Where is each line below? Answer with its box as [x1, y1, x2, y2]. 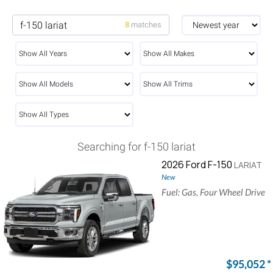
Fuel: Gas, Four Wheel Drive [161, 186, 265, 197]
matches [131, 20, 161, 29]
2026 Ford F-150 [161, 158, 232, 171]
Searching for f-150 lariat [77, 140, 196, 153]
